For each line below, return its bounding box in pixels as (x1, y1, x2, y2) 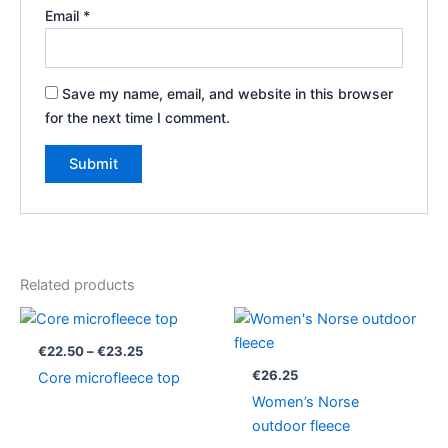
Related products (20, 275, 135, 294)
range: (141, 322, 183, 339)
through (141, 356, 192, 373)
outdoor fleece (251, 417, 350, 436)
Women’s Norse (251, 393, 359, 412)
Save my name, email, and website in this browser (62, 85, 394, 103)
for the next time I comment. (45, 109, 231, 127)
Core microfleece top (37, 369, 180, 388)
